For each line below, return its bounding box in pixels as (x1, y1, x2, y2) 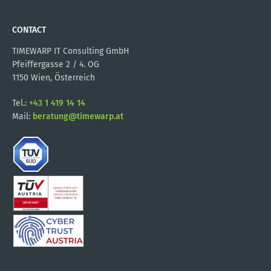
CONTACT (12, 25, 46, 36)
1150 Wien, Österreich (12, 73, 95, 83)
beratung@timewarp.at (33, 111, 123, 122)
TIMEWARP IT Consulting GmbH (12, 46, 129, 57)
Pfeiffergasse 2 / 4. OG (12, 59, 99, 70)
